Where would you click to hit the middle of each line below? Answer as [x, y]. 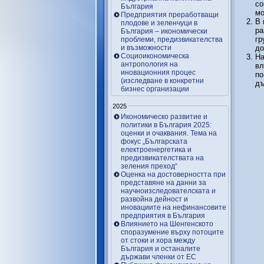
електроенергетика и [156, 150]
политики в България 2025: [166, 125]
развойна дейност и [154, 199]
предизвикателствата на [162, 158]
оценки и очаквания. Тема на [169, 133]
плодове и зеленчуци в [159, 23]
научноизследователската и [168, 191]
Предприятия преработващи [170, 14]
